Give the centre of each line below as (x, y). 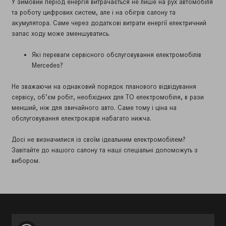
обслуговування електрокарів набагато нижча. (81, 118)
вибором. (26, 161)
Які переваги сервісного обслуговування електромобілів (117, 55)
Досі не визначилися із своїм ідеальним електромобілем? (99, 139)
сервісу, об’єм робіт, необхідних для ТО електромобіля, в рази (108, 97)
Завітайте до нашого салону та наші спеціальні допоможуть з (105, 150)
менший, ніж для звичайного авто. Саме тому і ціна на (94, 108)
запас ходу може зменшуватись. (61, 34)
